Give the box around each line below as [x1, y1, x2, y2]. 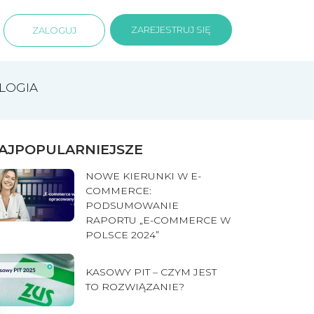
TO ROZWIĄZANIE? [86, 280, 184, 293]
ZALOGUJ [32, 24, 76, 36]
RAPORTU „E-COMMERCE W [86, 213, 231, 226]
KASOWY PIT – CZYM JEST [86, 265, 217, 278]
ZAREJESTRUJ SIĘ [131, 23, 211, 35]
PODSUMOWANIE [86, 198, 179, 212]
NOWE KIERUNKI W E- [86, 169, 201, 182]
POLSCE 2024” [86, 228, 159, 241]
